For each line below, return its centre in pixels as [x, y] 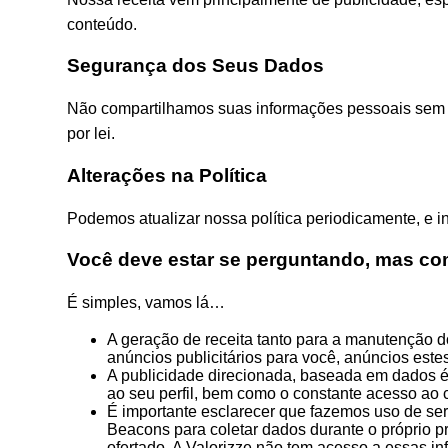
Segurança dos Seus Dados [196, 66]
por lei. [91, 134]
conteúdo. [102, 24]
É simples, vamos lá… [146, 302]
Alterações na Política [167, 175]
